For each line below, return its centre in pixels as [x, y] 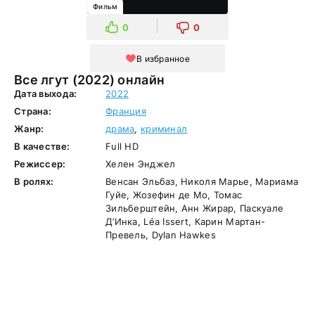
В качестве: [42, 146]
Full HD [122, 146]
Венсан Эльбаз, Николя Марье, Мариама [202, 181]
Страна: [33, 111]
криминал [164, 129]
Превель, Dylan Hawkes [161, 235]
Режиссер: [40, 164]
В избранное [163, 58]
